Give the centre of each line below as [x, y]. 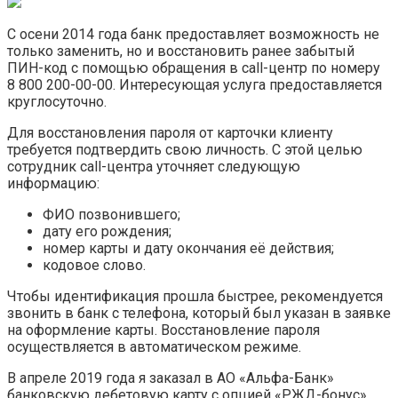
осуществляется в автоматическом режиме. [154, 346]
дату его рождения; [107, 231]
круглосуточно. [57, 101]
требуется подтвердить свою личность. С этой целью [185, 149]
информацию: [53, 183]
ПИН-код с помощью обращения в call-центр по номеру [194, 68]
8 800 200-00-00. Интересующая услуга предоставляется [195, 84]
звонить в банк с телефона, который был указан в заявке [199, 313]
